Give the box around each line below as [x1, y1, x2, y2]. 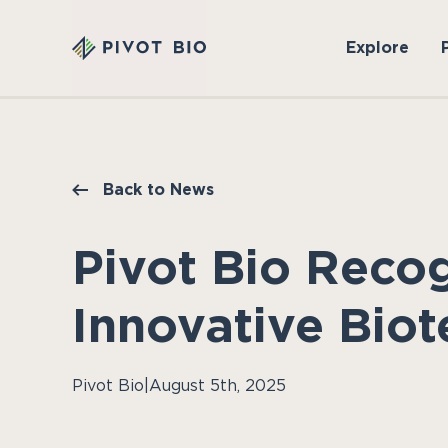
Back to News [103, 180, 214, 199]
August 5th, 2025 [149, 376, 286, 395]
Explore [345, 38, 409, 57]
